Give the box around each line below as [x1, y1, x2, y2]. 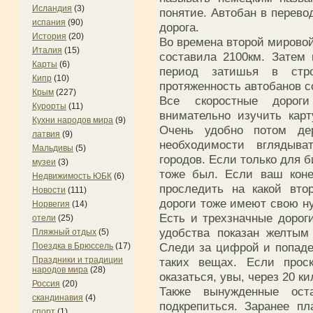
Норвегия [32, 199, 70, 209]
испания [32, 17, 66, 27]
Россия [32, 279, 60, 289]
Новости [32, 185, 66, 195]
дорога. [159, 20, 199, 34]
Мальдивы [32, 143, 73, 153]
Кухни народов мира [32, 115, 113, 125]
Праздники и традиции [32, 255, 123, 265]
